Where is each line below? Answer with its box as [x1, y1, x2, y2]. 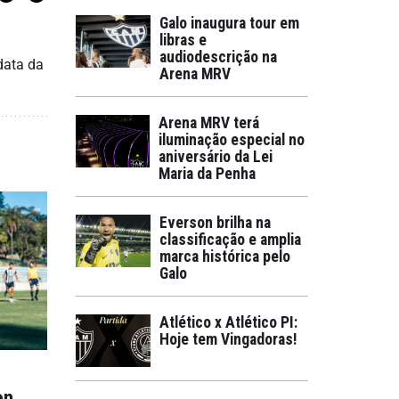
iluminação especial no [159, 131, 305, 149]
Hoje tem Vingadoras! [159, 330, 297, 348]
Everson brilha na [159, 214, 271, 232]
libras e [159, 31, 207, 49]
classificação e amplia [159, 231, 301, 248]
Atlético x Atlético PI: [159, 313, 297, 331]
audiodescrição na [159, 48, 277, 66]
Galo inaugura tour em [159, 14, 299, 32]
